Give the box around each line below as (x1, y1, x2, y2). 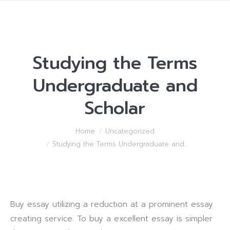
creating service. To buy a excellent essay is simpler (10, 213, 213, 224)
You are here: (10, 126, 63, 138)
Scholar (85, 95, 145, 121)
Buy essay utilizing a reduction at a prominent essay (10, 199, 213, 210)
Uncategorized (105, 126, 155, 136)
